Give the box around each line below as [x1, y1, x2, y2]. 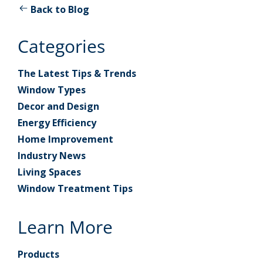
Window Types [18, 83, 86, 96]
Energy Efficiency [18, 116, 96, 129]
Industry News [18, 149, 86, 162]
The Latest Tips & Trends [18, 66, 136, 80]
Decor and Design [18, 99, 99, 113]
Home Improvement [18, 132, 113, 146]
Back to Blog [31, 2, 89, 16]
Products [18, 247, 59, 261]
